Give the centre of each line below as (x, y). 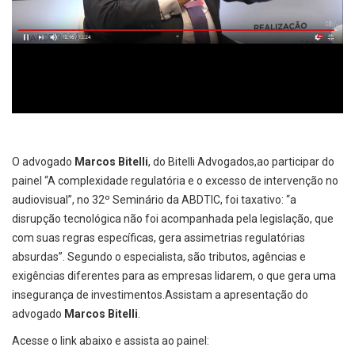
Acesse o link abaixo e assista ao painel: (111, 341)
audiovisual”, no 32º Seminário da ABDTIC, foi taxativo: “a (154, 200)
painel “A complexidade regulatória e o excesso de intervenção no (175, 181)
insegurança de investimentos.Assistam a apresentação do (160, 295)
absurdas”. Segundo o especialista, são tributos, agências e (159, 257)
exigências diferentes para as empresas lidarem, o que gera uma (174, 276)
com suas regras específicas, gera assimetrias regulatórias (158, 238)
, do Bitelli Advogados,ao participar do (241, 162)
